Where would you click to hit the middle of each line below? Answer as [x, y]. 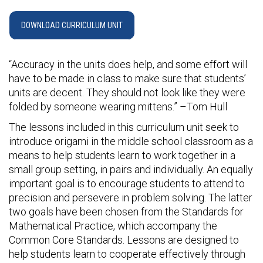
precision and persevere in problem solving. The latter [131, 198]
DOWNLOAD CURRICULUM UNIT [72, 25]
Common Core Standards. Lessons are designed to [124, 240]
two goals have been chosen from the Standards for [126, 212]
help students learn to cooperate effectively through [127, 254]
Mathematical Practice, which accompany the [113, 226]
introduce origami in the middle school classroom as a [131, 141]
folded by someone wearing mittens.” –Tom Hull [118, 107]
